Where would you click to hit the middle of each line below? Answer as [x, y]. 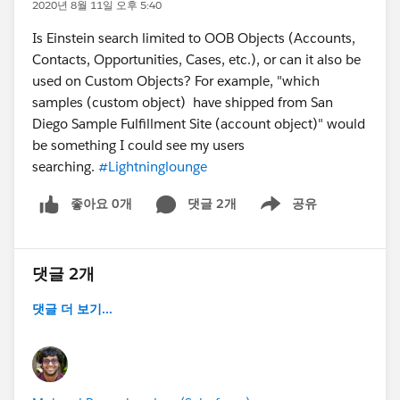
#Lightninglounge [153, 167]
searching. [65, 167]
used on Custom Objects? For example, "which [176, 81]
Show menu [282, 213]
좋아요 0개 [101, 204]
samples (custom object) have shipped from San [183, 102]
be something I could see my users [138, 145]
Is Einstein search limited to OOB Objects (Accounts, [194, 38]
